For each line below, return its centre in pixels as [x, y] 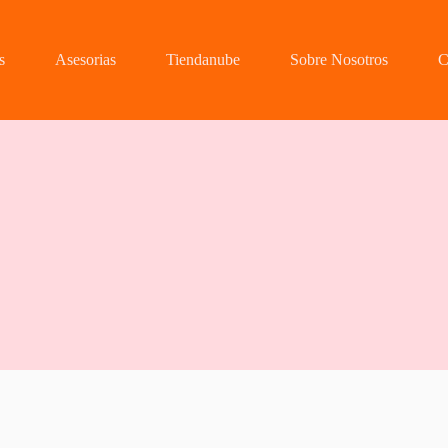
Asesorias [86, 59]
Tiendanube [203, 59]
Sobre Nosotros [339, 59]
